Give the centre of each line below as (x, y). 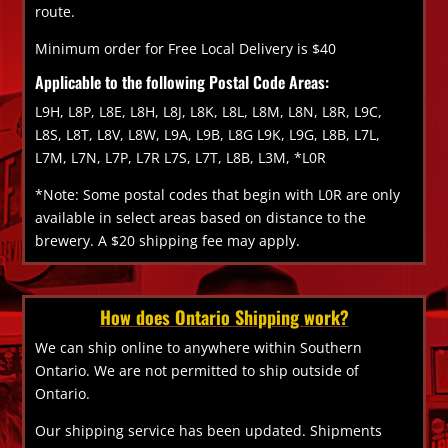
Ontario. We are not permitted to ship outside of (197, 370)
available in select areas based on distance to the (201, 217)
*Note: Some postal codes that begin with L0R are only (218, 194)
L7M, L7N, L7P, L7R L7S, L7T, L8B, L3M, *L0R (181, 157)
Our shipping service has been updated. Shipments (209, 430)
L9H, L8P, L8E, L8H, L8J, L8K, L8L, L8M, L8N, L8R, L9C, (209, 111)
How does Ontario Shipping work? (224, 316)
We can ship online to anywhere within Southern (199, 347)
